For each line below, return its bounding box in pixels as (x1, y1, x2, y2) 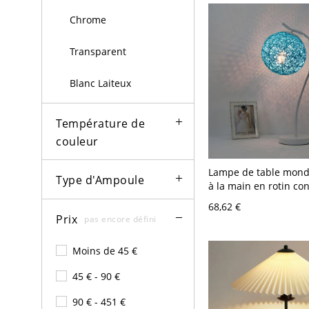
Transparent (70, 45, 126, 59)
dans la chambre (208, 207, 286, 220)
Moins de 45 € (72, 243, 137, 257)
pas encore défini (84, 212, 157, 225)
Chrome (70, 13, 106, 27)
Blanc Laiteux (70, 77, 131, 90)
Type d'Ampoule (56, 172, 144, 188)
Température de (56, 115, 145, 131)
